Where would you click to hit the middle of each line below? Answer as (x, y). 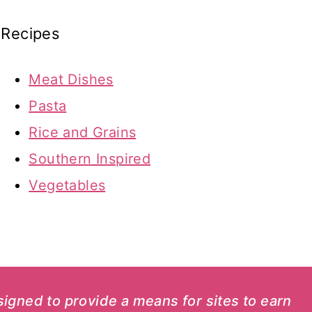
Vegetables (67, 186)
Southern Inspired (90, 159)
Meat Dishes (71, 80)
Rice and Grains (83, 133)
